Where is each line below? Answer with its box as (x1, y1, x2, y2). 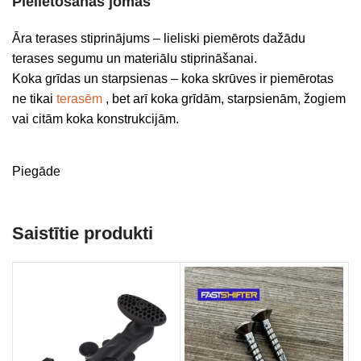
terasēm (56, 92, 102, 106)
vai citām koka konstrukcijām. (12, 112, 179, 126)
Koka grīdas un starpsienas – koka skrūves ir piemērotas (12, 72, 334, 85)
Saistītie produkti (12, 223, 153, 243)
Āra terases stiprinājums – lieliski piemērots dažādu (12, 31, 305, 45)
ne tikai (12, 92, 56, 106)
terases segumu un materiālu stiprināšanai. (12, 52, 257, 65)
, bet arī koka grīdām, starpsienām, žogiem (102, 92, 346, 106)
